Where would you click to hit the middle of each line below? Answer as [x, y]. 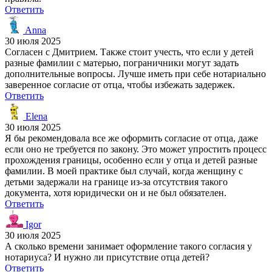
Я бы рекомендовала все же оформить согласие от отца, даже [131, 138]
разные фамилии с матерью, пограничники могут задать [122, 63]
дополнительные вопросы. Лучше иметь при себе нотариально [135, 73]
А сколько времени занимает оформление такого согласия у [128, 246]
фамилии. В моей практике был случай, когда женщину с [124, 171]
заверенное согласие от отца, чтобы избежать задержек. [120, 84]
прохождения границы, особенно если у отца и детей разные [131, 160]
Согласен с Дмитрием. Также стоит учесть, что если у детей [129, 52]
